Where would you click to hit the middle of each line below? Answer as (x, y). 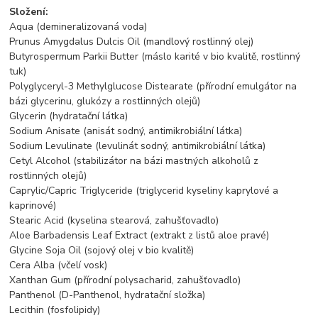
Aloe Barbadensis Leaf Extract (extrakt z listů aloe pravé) (139, 236)
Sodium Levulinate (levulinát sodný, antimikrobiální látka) (138, 146)
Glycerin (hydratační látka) (69, 116)
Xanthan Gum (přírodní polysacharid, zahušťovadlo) (125, 280)
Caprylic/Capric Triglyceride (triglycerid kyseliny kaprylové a (144, 191)
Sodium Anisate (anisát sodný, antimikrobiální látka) (126, 131)
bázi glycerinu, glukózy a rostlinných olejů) (105, 102)
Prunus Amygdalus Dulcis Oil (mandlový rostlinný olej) (132, 42)
